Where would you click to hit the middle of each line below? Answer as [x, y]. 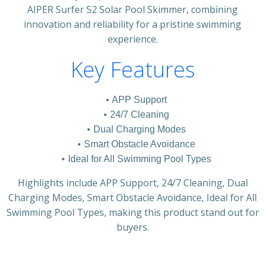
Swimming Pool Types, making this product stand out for [132, 212]
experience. [132, 39]
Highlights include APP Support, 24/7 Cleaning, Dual [132, 183]
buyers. [132, 227]
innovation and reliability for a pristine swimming [132, 24]
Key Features [132, 70]
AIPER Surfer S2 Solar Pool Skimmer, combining [132, 9]
